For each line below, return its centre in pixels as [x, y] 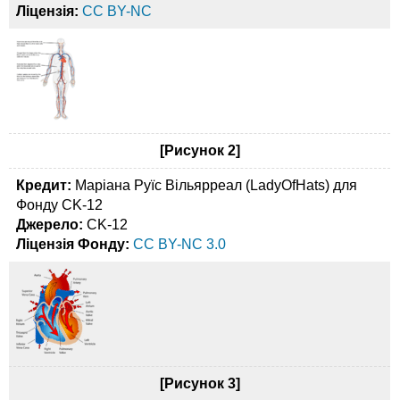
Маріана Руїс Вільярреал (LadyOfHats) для [215, 186]
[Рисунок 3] [200, 384]
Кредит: [44, 186]
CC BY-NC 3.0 [180, 245]
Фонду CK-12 [60, 205]
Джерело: [50, 225]
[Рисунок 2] [200, 151]
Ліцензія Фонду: [73, 245]
